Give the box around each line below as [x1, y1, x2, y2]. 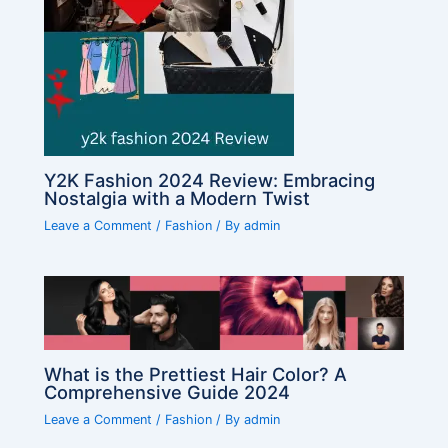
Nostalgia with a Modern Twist [44, 186, 311, 209]
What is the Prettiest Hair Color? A [44, 362, 348, 385]
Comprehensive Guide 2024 [44, 380, 291, 403]
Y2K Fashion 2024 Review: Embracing [44, 168, 376, 191]
